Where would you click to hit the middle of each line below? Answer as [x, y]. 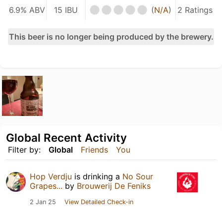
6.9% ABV [27, 10]
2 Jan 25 [43, 202]
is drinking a [97, 177]
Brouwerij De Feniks [114, 186]
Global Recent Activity [66, 138]
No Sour [138, 177]
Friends [94, 150]
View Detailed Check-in [99, 202]
